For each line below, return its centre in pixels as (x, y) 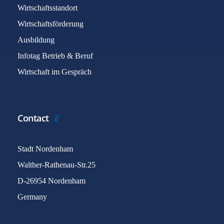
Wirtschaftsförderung (50, 24)
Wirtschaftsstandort (47, 8)
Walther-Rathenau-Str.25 (56, 165)
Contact (33, 118)
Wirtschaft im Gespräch (54, 72)
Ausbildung (36, 40)
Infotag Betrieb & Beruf (55, 56)
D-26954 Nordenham (51, 181)
